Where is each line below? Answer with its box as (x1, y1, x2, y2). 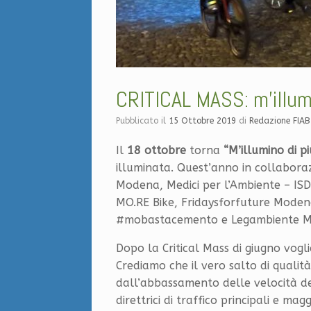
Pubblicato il (120, 115, 169, 126)
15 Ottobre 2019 (169, 115, 236, 126)
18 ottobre (127, 143, 186, 157)
